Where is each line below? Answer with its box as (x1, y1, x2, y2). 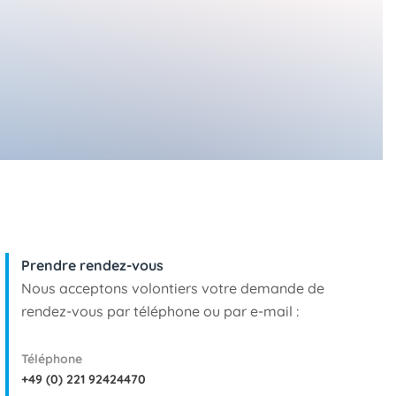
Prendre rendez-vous (20, 256, 164, 275)
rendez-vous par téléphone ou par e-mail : (20, 302, 299, 321)
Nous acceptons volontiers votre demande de (20, 279, 324, 298)
